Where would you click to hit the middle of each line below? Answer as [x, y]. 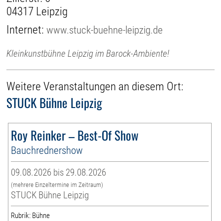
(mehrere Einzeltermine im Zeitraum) [57, 185]
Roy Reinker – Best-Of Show [75, 135]
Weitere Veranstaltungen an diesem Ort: [95, 87]
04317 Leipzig [37, 11]
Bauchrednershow [47, 150]
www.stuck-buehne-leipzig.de [105, 30]
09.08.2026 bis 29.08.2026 [59, 173]
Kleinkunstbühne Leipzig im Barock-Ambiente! [88, 53]
